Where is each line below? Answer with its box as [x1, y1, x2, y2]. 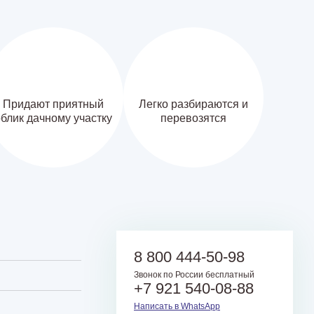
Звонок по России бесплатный [134, 269, 254, 280]
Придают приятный [3, 97, 104, 110]
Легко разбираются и [139, 97, 248, 110]
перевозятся [161, 111, 226, 124]
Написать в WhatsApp [134, 301, 220, 311]
